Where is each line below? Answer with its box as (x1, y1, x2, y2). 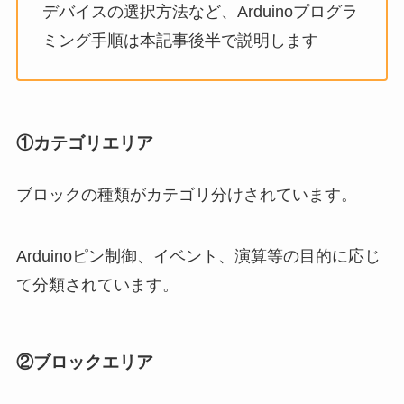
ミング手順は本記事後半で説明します (41, 31, 318, 50)
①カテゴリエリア (15, 133, 153, 153)
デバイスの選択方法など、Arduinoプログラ (41, 2, 358, 21)
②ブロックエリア (15, 352, 153, 372)
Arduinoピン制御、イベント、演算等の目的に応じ (15, 247, 381, 266)
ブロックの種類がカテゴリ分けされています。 (15, 186, 357, 205)
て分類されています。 (15, 276, 179, 295)
